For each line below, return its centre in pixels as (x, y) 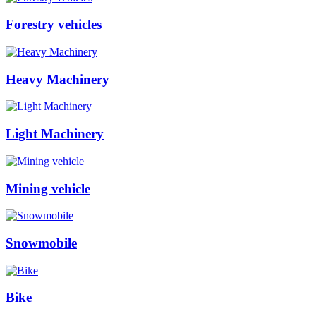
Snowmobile (41, 243)
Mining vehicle (48, 188)
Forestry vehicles (54, 25)
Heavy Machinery (57, 79)
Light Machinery (55, 134)
